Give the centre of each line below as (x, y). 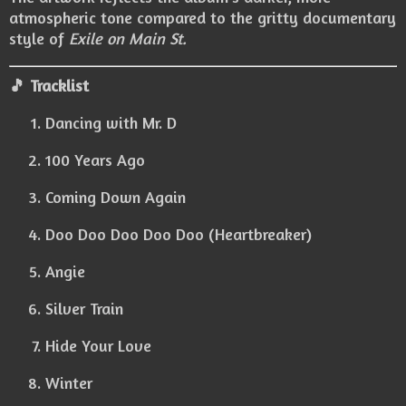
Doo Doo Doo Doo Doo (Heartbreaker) (179, 234)
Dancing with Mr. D (111, 123)
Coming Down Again (116, 197)
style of (39, 39)
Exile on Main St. (128, 39)
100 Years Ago (95, 160)
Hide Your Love (98, 346)
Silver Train (84, 309)
